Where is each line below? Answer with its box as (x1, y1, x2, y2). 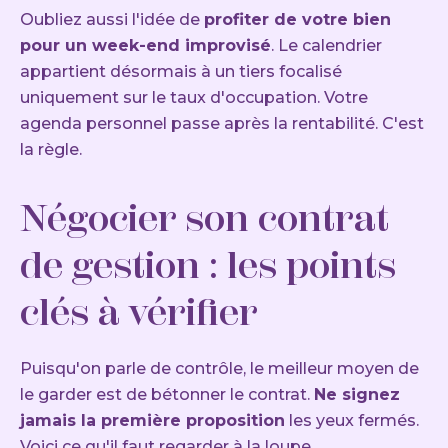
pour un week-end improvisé (20, 36, 271, 56)
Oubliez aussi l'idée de (20, 10, 204, 30)
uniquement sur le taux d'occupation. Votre (20, 88, 368, 108)
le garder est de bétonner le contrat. (20, 385, 314, 405)
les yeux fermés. (285, 411, 419, 431)
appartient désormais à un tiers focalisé (20, 62, 342, 82)
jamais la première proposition (20, 411, 285, 431)
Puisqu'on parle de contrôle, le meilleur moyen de (20, 359, 419, 379)
